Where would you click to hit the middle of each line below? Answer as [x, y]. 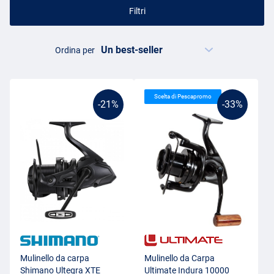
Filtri [137, 11]
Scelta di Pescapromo [183, 97]
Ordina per [75, 50]
